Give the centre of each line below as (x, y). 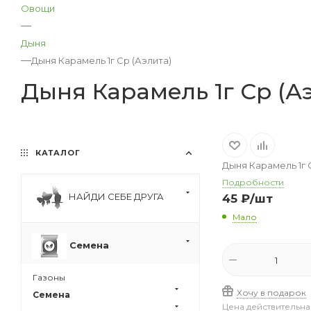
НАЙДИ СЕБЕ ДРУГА (116, 196)
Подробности (253, 182)
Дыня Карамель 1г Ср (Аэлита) (101, 60)
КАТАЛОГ (57, 153)
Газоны (49, 277)
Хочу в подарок (271, 293)
